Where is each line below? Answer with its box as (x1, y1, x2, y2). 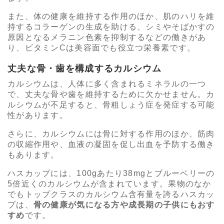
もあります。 (7, 150, 59, 159)
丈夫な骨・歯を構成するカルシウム (7, 63, 162, 74)
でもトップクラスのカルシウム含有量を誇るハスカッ (7, 190, 215, 199)
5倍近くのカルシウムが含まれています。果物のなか (7, 179, 211, 188)
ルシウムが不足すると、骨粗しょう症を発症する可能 (7, 100, 215, 109)
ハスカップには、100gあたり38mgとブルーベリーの (7, 169, 215, 178)
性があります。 (7, 111, 68, 120)
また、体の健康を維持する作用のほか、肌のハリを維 (7, 12, 215, 21)
